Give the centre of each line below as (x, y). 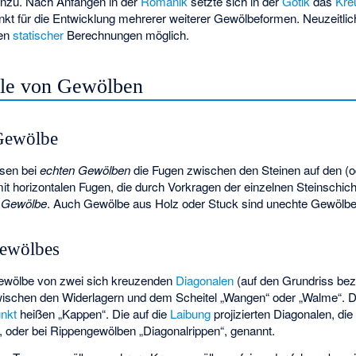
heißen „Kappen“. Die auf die (94, 313)
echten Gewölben (85, 169)
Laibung (191, 313)
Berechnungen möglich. (127, 35)
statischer (39, 35)
